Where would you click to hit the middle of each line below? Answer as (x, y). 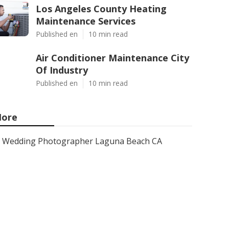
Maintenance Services (86, 21)
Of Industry (62, 70)
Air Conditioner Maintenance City (112, 58)
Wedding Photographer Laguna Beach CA (82, 141)
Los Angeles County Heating (101, 9)
